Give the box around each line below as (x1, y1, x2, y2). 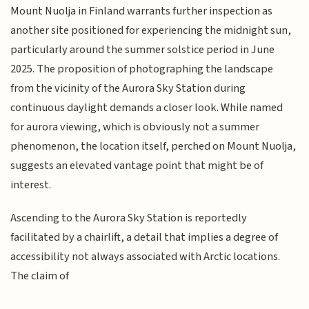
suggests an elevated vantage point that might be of (10, 157, 264, 174)
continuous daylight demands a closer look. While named (10, 99, 283, 116)
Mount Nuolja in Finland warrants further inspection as (10, 2, 273, 19)
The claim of (10, 268, 70, 285)
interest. (10, 176, 52, 193)
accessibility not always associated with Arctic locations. (10, 248, 281, 266)
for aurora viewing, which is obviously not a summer (10, 118, 260, 135)
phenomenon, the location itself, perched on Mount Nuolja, (10, 137, 297, 154)
